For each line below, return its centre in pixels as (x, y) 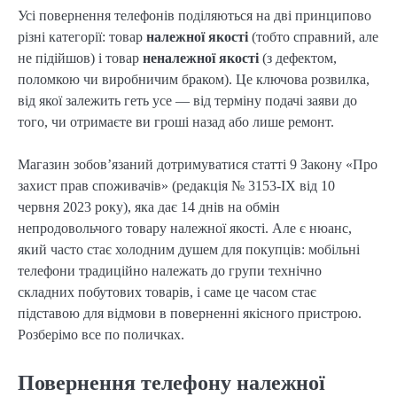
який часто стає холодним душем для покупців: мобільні (189, 249)
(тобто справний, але (313, 36)
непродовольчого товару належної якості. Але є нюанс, (185, 228)
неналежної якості (201, 58)
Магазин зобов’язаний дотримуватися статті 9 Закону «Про (198, 164)
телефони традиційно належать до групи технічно (170, 270)
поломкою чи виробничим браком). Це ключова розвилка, (194, 79)
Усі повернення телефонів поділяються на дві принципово (195, 15)
